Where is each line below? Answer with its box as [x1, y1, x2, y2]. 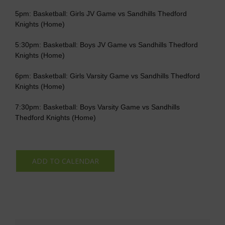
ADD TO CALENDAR [32, 156, 99, 166]
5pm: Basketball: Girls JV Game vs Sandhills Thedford [15, 10, 187, 18]
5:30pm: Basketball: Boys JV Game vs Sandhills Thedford [15, 41, 198, 49]
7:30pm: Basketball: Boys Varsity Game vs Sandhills [15, 103, 180, 111]
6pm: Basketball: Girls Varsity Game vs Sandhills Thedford [15, 72, 200, 80]
